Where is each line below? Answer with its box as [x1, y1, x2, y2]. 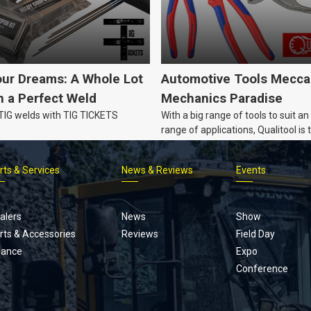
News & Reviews [121, 165, 194, 176]
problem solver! [161, 139, 228, 151]
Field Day [235, 228, 275, 240]
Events [235, 165, 266, 176]
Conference [235, 263, 288, 275]
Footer [155, 174, 206, 194]
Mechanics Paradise [161, 91, 283, 107]
